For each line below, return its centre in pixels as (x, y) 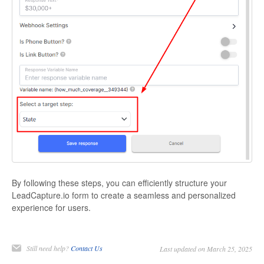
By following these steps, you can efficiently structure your (119, 183)
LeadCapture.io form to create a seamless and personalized (124, 195)
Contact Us (87, 248)
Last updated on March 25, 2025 (206, 249)
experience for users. (51, 208)
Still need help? (49, 248)
